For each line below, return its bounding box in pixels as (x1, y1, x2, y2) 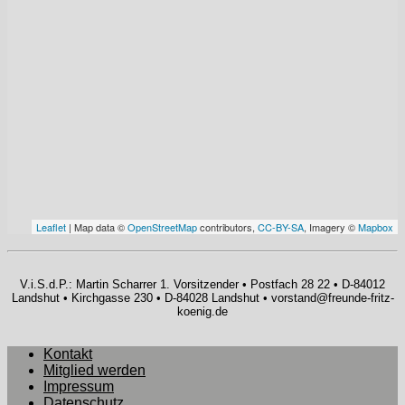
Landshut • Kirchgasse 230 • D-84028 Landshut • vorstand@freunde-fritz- (11, 290, 394, 305)
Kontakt (43, 345, 92, 362)
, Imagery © (304, 219, 358, 234)
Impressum (43, 378, 114, 394)
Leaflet (36, 219, 66, 234)
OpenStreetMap (127, 219, 197, 234)
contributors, (197, 219, 258, 234)
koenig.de (177, 304, 228, 318)
